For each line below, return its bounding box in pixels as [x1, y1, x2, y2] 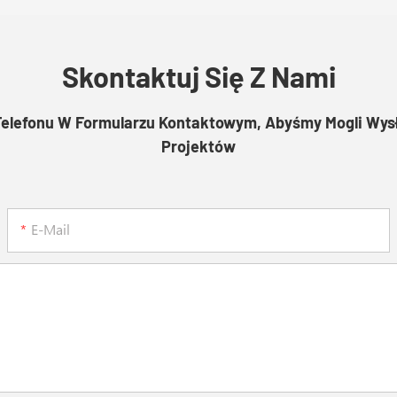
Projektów [161, 136, 236, 157]
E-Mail [31, 219, 71, 238]
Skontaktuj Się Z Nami [61, 59, 336, 94]
